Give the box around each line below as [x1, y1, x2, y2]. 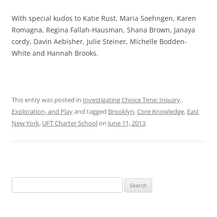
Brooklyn [108, 107, 134, 116]
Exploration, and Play [12, 107, 73, 116]
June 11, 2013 [108, 118, 145, 127]
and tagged [73, 107, 108, 116]
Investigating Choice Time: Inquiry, [83, 95, 182, 104]
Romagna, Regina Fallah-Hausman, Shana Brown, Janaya [12, 25, 195, 34]
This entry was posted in [12, 95, 83, 104]
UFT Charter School [42, 118, 97, 127]
